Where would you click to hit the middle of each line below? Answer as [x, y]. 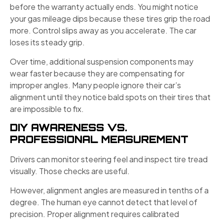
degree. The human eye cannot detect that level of [104, 202]
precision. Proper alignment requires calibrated [94, 214]
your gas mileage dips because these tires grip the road [110, 19]
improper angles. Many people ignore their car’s [95, 85]
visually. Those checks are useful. [70, 171]
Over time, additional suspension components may [102, 61]
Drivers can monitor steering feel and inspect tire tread [109, 159]
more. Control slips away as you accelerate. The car [103, 31]
